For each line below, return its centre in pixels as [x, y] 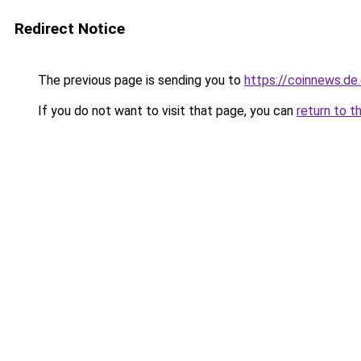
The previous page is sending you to [139, 80]
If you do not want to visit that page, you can [166, 111]
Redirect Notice [70, 29]
